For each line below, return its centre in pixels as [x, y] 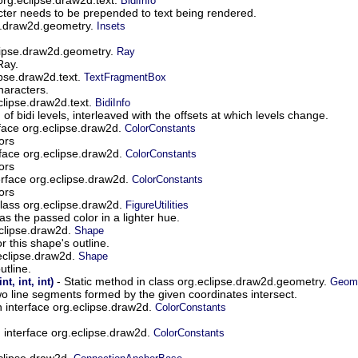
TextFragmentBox [125, 77]
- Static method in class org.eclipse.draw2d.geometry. [192, 281]
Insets [111, 26]
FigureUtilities [157, 205]
